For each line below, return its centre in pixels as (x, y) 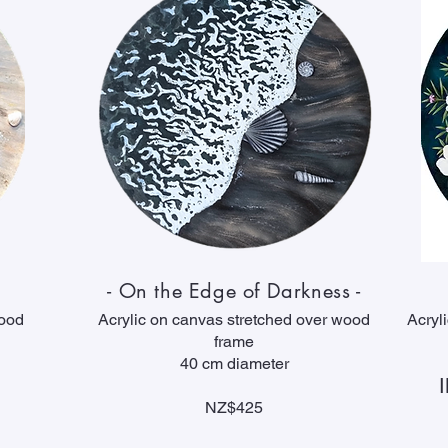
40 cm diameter (234, 363)
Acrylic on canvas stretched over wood (234, 319)
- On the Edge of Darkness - (234, 291)
